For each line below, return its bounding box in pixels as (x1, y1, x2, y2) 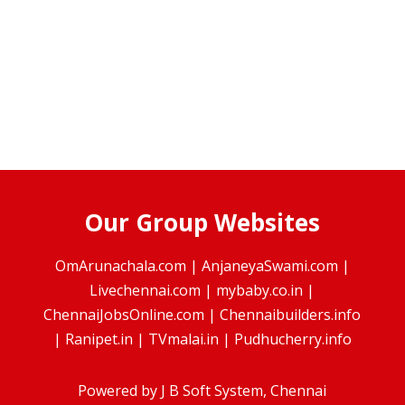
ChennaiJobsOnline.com (43, 305, 205, 325)
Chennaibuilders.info (220, 305, 362, 325)
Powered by (78, 381, 162, 401)
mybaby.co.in (216, 280, 304, 301)
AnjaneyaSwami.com (201, 256, 338, 277)
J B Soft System (161, 381, 264, 401)
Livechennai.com (89, 280, 202, 301)
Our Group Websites (84, 206, 321, 240)
